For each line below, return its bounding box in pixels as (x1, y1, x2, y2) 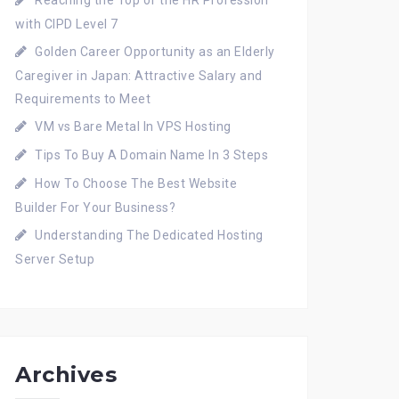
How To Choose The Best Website (35, 176, 237, 191)
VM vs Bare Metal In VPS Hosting (35, 119, 232, 134)
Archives (15, 362, 117, 387)
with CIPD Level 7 (15, 17, 118, 31)
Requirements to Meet (15, 92, 151, 106)
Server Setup (15, 252, 94, 266)
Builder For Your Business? (15, 200, 175, 215)
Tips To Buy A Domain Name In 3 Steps (35, 148, 268, 162)
